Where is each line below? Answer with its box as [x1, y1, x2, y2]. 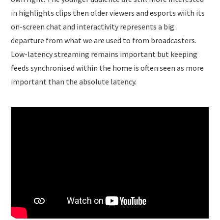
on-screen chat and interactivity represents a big [11, 22, 175, 32]
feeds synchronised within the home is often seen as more [11, 63, 204, 73]
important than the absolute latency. [11, 77, 137, 87]
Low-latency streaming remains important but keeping [11, 49, 198, 59]
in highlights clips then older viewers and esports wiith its [11, 8, 205, 18]
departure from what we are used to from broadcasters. [11, 35, 197, 46]
